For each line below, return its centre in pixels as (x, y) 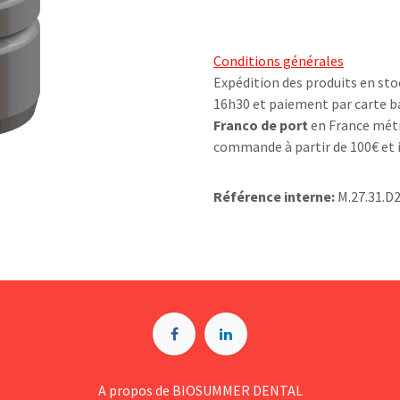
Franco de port (261, 125)
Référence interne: (275, 197)
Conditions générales (279, 61)
